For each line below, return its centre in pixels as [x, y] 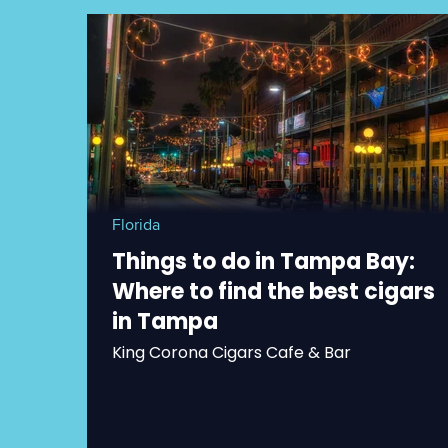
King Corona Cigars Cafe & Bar [231, 352]
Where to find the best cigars [273, 291]
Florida [136, 224]
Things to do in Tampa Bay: [263, 261]
